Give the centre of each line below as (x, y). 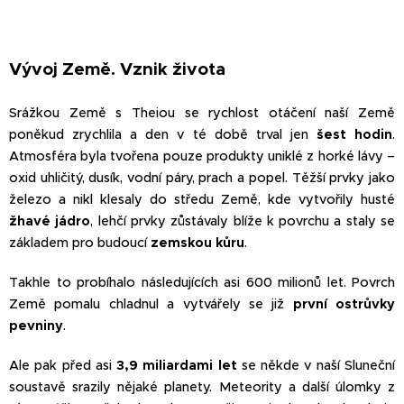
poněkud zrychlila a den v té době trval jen (163, 135)
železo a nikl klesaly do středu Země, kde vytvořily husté (202, 200)
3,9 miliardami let (177, 366)
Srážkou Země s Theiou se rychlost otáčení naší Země (202, 113)
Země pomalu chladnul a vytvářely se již (151, 304)
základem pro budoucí (80, 243)
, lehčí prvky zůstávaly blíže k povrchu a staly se (243, 221)
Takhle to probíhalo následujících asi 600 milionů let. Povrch (202, 283)
